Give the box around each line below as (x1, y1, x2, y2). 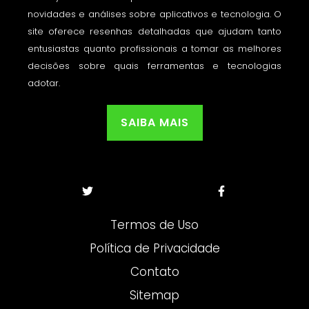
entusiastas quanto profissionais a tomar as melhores (28, 41, 281, 55)
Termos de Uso (110, 217, 199, 234)
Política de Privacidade (89, 240, 220, 257)
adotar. (28, 76, 60, 90)
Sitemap (130, 287, 179, 304)
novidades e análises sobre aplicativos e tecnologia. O (28, 7, 281, 21)
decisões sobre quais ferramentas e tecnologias (28, 59, 281, 72)
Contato (130, 263, 179, 281)
